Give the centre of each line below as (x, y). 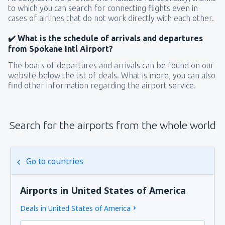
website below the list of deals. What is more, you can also (112, 75)
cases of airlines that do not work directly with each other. (111, 18)
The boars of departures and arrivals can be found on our (111, 65)
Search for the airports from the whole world (113, 125)
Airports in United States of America (103, 190)
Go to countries (55, 161)
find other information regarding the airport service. (102, 85)
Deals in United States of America (76, 208)
